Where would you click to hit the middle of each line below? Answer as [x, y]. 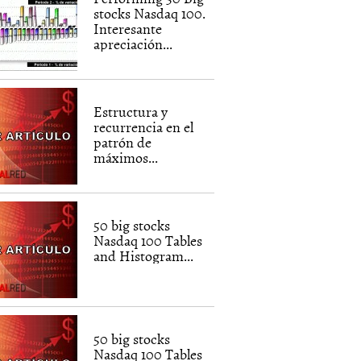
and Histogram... [144, 256]
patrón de [123, 142]
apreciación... [133, 44]
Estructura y [131, 112]
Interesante [128, 29]
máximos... [126, 158]
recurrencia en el [144, 127]
